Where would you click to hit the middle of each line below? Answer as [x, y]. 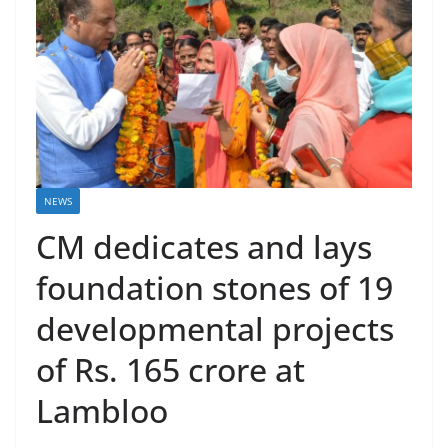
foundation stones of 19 [214, 288]
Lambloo [102, 411]
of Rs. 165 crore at [170, 370]
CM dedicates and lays [204, 247]
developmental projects [215, 329]
